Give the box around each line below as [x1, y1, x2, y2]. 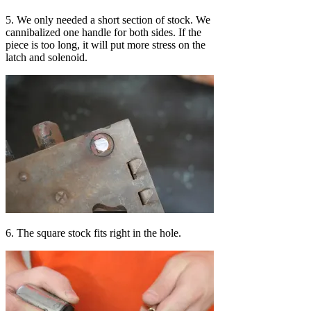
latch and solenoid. [6, 51, 87, 63]
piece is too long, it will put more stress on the [6, 38, 205, 51]
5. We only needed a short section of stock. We [6, 13, 210, 26]
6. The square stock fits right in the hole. [6, 226, 181, 239]
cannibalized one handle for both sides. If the [6, 26, 201, 38]
